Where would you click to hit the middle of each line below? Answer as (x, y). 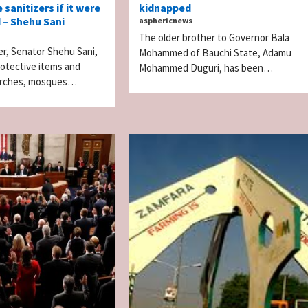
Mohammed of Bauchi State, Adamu (215, 52)
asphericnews (165, 20)
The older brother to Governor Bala (214, 37)
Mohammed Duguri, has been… (206, 67)
